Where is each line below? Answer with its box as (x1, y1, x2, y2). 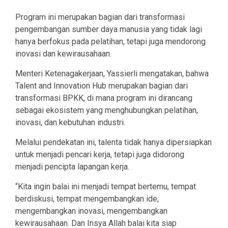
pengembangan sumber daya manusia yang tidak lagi (15, 24, 202, 35)
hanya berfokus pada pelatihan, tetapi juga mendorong (15, 37, 206, 47)
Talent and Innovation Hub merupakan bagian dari (15, 81, 188, 91)
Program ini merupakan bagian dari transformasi (15, 12, 185, 22)
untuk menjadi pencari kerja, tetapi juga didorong (15, 150, 184, 160)
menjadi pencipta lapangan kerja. (15, 162, 129, 172)
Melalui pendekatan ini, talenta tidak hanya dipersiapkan (15, 137, 212, 148)
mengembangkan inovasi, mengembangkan (15, 206, 167, 216)
